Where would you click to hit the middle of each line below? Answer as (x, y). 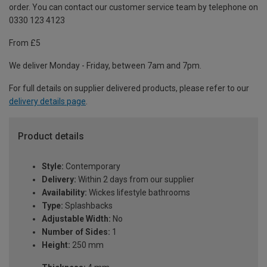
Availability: (64, 193)
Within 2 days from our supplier (135, 180)
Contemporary (92, 167)
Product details (51, 136)
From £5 (25, 43)
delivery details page (47, 102)
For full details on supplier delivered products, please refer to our (129, 89)
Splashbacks (88, 206)
